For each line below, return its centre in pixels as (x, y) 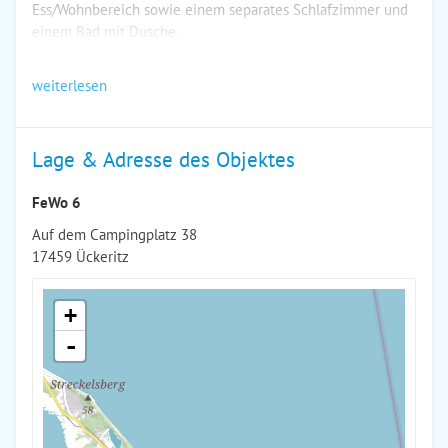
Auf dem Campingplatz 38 (114, 234)
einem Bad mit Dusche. (105, 31)
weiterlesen (69, 85)
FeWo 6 (56, 202)
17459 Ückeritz (80, 256)
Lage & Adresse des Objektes (163, 159)
